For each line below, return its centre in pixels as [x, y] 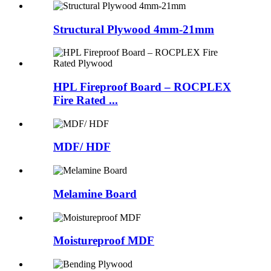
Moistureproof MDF [104, 241]
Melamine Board [95, 194]
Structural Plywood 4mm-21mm [134, 29]
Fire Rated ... [86, 100]
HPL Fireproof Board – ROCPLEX [142, 87]
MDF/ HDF [82, 147]
